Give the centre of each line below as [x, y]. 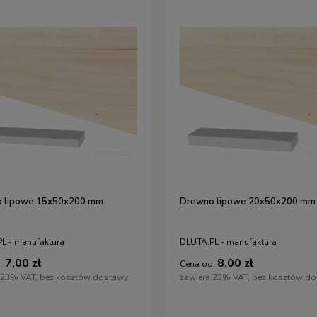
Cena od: [197, 264]
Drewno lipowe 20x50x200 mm [248, 202]
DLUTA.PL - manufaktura [228, 242]
